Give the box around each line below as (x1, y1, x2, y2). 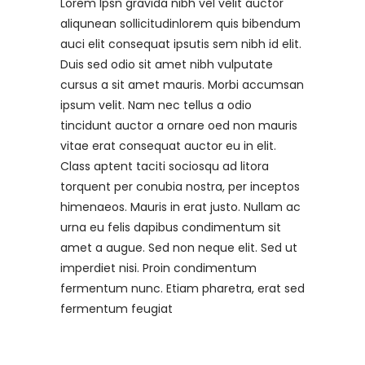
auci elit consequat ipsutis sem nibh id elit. (60, 36, 301, 53)
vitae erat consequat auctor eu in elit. (60, 138, 276, 155)
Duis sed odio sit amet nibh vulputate (60, 56, 273, 73)
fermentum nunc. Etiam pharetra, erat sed (60, 280, 305, 297)
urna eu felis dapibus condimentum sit (60, 219, 281, 236)
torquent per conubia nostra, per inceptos (60, 178, 300, 196)
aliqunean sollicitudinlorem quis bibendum (60, 15, 301, 33)
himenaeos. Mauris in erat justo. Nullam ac (60, 199, 301, 216)
